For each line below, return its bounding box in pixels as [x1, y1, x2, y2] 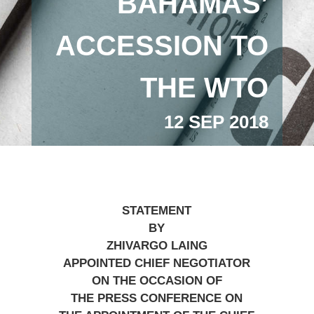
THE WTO [140, 72, 269, 103]
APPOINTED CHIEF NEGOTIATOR [63, 257, 251, 270]
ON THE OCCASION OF [91, 274, 222, 287]
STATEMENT [122, 204, 192, 217]
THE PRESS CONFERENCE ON [71, 292, 243, 305]
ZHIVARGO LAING [106, 239, 207, 252]
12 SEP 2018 [164, 111, 269, 132]
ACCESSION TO [55, 30, 269, 61]
